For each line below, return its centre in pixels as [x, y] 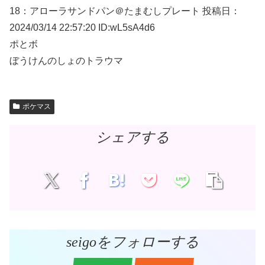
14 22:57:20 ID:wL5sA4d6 [101, 27]
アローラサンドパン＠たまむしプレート [116, 11]
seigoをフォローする [132, 242]
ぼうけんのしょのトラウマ [67, 60]
